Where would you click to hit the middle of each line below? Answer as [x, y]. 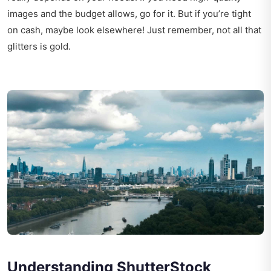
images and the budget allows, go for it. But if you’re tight [129, 14]
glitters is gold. [39, 47]
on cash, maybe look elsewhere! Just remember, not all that [134, 30]
